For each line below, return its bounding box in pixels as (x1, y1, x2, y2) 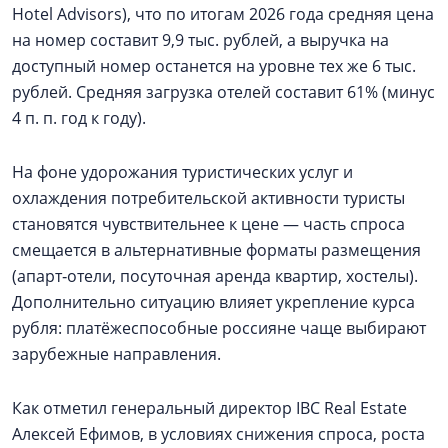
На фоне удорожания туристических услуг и (12, 160, 353, 183)
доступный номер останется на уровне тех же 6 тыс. (12, 54, 416, 77)
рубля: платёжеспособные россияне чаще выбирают (12, 316, 426, 339)
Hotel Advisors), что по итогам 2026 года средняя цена (12, 2, 434, 25)
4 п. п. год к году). (12, 106, 146, 129)
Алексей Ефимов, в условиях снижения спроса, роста (12, 422, 425, 445)
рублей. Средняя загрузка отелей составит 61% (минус (12, 80, 435, 103)
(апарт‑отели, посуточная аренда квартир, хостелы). (12, 264, 418, 287)
